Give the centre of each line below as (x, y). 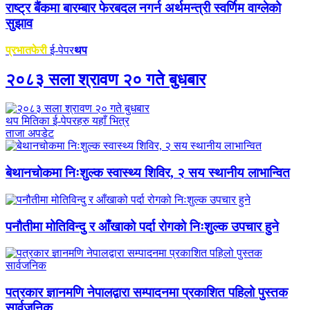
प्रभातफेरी (26, 50)
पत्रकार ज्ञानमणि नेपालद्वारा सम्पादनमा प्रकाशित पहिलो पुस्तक (147, 293)
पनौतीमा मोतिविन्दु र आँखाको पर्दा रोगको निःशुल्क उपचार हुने (142, 226)
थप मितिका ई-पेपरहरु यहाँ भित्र (67, 121)
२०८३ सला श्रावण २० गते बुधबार (106, 79)
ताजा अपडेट (30, 134)
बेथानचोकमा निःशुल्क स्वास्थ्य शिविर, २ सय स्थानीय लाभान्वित (148, 173)
